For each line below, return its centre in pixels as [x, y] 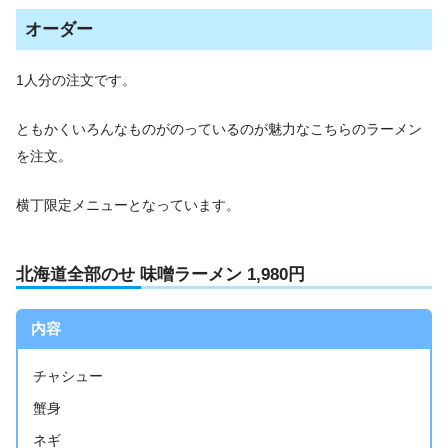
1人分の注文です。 [76, 80]
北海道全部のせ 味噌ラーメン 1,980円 [160, 273]
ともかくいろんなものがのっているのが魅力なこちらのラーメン [219, 128]
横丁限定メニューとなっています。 [128, 204]
